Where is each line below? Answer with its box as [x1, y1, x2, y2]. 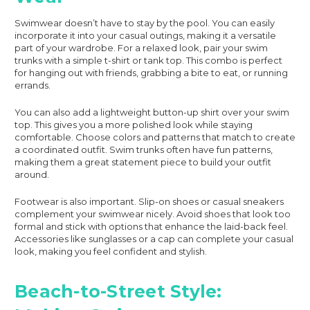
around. [15, 168, 49, 180]
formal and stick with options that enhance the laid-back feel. [15, 220, 288, 232]
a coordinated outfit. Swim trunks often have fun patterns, [15, 143, 273, 155]
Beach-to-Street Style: [15, 280, 222, 302]
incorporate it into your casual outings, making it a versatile [15, 29, 276, 41]
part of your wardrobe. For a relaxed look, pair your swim [15, 42, 268, 53]
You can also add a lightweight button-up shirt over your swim [15, 106, 289, 118]
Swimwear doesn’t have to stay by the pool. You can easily [15, 17, 275, 28]
